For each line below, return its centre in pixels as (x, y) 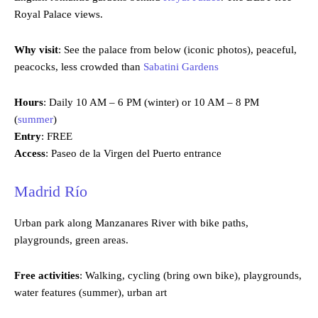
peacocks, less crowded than (79, 67)
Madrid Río (51, 192)
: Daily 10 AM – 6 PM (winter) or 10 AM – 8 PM (151, 103)
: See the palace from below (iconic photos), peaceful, (177, 50)
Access (30, 154)
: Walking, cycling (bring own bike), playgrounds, (191, 276)
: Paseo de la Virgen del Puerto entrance (133, 154)
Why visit (36, 50)
